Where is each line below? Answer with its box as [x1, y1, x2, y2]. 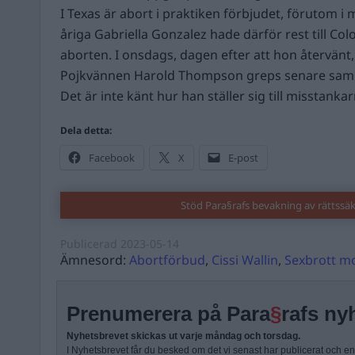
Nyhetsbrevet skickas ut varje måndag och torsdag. [67, 330, 300, 342]
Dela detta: [60, 124, 112, 137]
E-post [228, 151, 258, 165]
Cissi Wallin [212, 251, 278, 269]
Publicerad [60, 236, 120, 251]
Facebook [89, 151, 135, 165]
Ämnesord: [60, 251, 129, 269]
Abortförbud [129, 251, 205, 269]
